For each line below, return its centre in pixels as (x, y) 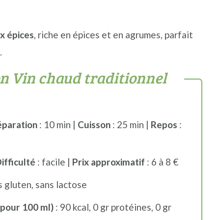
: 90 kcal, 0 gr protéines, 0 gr (112, 207)
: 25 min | (130, 124)
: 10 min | (57, 124)
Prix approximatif (108, 162)
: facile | (54, 162)
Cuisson (94, 124)
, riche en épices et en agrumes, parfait (113, 35)
